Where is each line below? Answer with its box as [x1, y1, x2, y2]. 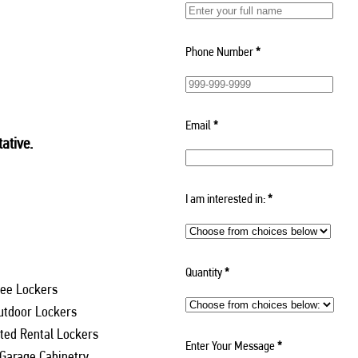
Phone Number [185, 43, 253, 59]
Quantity [185, 264, 222, 280]
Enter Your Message [185, 337, 275, 353]
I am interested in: [185, 190, 265, 206]
